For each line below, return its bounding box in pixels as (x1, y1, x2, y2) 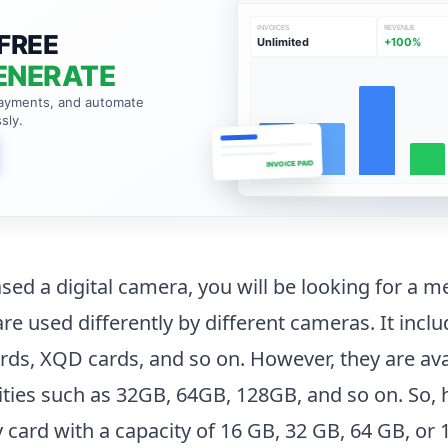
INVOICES (257, 23, 290, 33)
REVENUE (384, 23, 416, 33)
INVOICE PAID (266, 160, 315, 173)
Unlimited (257, 35, 310, 50)
